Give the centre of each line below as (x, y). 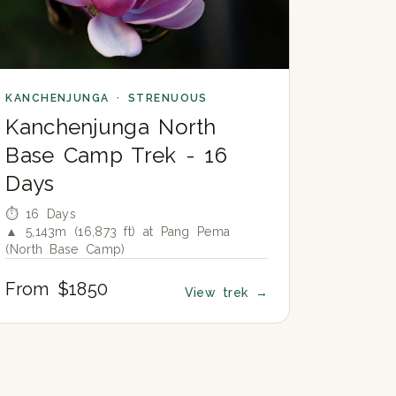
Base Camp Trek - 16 (117, 156)
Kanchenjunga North (111, 127)
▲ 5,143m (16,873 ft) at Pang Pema (118, 232)
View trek (220, 293)
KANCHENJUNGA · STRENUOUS (107, 99)
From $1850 (57, 289)
